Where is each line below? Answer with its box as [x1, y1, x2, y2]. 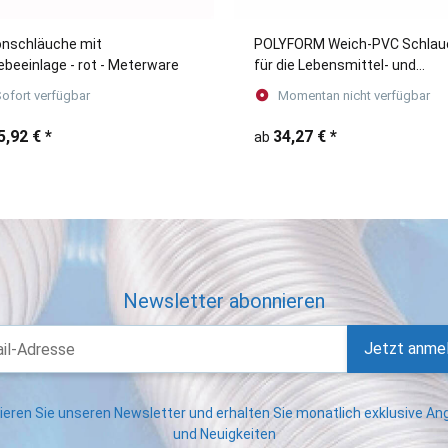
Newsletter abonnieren [123, 288, 325, 313]
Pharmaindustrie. [254, 77, 365, 94]
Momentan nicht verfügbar [278, 87, 431, 103]
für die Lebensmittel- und [254, 56, 416, 73]
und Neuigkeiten [172, 426, 276, 443]
